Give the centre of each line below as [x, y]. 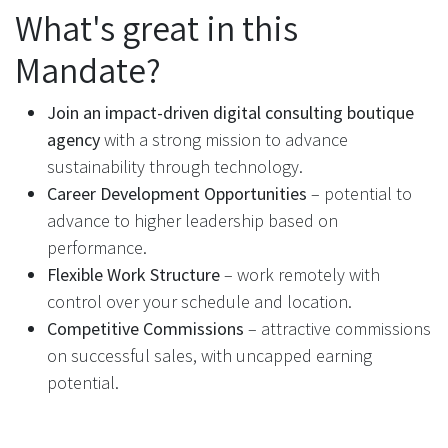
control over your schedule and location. [199, 302]
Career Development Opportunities [177, 194]
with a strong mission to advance [226, 140]
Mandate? [88, 70]
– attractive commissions [337, 329]
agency [75, 140]
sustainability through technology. [175, 167]
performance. [97, 248]
